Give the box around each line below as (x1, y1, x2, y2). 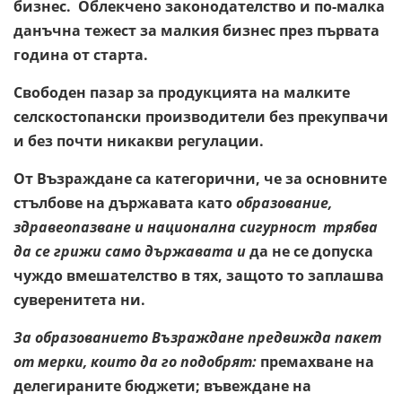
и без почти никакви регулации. (13, 130, 264, 151)
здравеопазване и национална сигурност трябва (13, 216, 378, 237)
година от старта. (13, 44, 148, 65)
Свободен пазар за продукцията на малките (13, 82, 350, 102)
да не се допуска (249, 240, 373, 261)
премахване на (260, 351, 374, 371)
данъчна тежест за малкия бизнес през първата (13, 20, 380, 40)
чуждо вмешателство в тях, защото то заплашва (13, 265, 384, 285)
